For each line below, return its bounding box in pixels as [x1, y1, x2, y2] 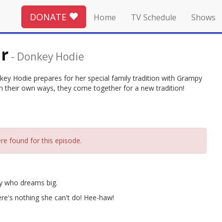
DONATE [30, 10, 69, 23]
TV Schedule [131, 12, 176, 23]
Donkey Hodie [17, 49, 84, 63]
